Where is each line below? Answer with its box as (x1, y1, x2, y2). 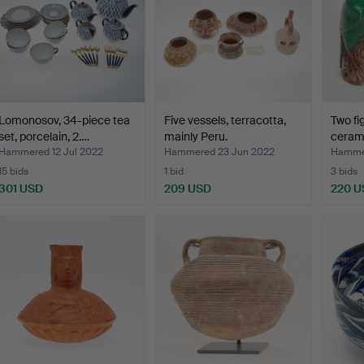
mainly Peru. (164, 129, 228, 145)
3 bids (330, 165, 357, 179)
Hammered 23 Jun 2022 (164, 145, 275, 159)
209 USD (164, 181, 212, 197)
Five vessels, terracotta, (164, 113, 287, 128)
